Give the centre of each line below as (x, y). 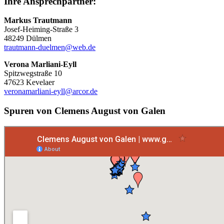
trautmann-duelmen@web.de (50, 47)
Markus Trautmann (39, 20)
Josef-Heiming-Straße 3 (41, 29)
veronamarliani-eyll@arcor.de (51, 91)
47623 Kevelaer (29, 82)
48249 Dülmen (28, 38)
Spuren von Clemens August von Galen (85, 111)
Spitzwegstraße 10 (33, 73)
